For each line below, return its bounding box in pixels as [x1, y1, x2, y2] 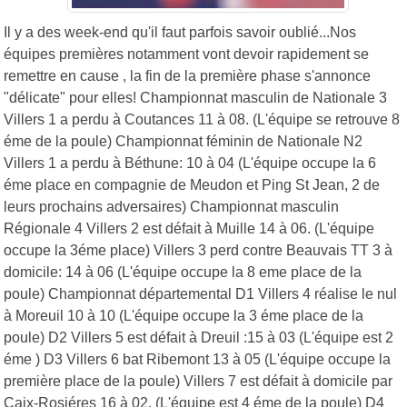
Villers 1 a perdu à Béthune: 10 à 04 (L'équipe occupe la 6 [4, 154, 376, 171]
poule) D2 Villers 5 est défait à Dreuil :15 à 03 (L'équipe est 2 [4, 329, 393, 345]
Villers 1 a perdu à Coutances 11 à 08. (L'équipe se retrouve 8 [4, 111, 400, 127]
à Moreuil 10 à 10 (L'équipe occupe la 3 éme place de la [4, 307, 363, 323]
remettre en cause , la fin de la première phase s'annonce [4, 67, 371, 84]
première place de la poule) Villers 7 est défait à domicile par [4, 372, 392, 389]
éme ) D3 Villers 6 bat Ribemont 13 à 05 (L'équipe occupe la [4, 351, 391, 367]
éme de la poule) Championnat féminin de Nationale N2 [4, 133, 362, 149]
